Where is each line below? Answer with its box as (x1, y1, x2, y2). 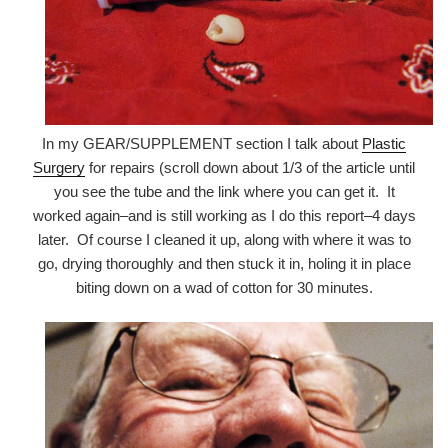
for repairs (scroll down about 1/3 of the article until (85, 158, 415, 176)
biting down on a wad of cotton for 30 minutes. (75, 278, 373, 296)
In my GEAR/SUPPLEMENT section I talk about (42, 134, 362, 152)
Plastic (362, 134, 406, 152)
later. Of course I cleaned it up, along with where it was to (37, 230, 411, 248)
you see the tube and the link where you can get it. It (53, 182, 395, 200)
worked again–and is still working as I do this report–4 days (32, 206, 416, 224)
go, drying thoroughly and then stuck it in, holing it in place (37, 254, 411, 272)
